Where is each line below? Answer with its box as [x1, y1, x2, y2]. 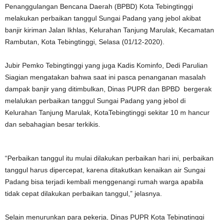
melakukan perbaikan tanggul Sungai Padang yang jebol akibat [5, 14, 201, 22]
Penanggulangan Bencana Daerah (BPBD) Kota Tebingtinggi [5, 2, 193, 10]
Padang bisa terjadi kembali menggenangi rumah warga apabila [5, 178, 203, 186]
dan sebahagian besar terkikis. [5, 120, 100, 128]
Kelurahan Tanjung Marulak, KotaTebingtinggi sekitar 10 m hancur [5, 109, 210, 116]
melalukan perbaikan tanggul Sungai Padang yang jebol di [5, 97, 186, 105]
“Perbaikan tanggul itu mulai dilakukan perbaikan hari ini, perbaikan [5, 154, 214, 162]
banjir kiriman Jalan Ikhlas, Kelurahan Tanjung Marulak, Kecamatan [5, 26, 214, 34]
